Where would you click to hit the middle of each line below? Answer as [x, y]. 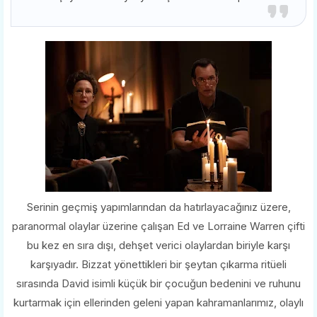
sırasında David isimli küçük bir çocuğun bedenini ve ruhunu [158, 283]
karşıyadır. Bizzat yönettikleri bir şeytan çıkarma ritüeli [158, 264]
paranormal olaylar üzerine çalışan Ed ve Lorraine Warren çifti [158, 226]
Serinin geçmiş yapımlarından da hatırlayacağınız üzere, [158, 207]
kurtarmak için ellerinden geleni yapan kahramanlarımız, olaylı [158, 302]
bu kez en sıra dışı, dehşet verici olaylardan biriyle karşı [158, 245]
